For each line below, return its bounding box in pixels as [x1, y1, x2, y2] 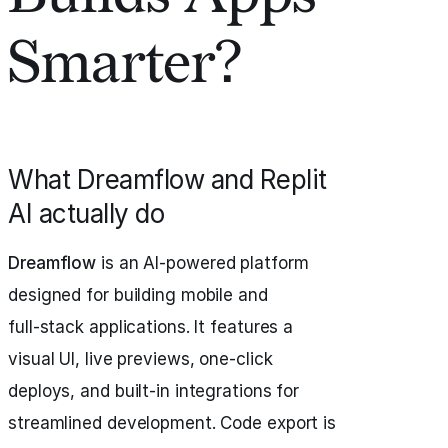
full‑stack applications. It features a [8, 317, 294, 337]
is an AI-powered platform [96, 253, 309, 273]
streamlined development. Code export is [8, 413, 337, 433]
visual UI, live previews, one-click [8, 349, 273, 369]
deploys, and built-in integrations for [8, 381, 300, 401]
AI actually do [8, 198, 164, 229]
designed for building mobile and [8, 285, 268, 305]
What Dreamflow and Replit [8, 164, 327, 195]
